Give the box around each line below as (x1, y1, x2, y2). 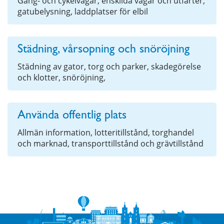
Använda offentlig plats (17, 110, 126, 123)
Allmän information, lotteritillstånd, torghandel (17, 127, 194, 138)
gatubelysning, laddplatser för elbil (17, 6, 148, 17)
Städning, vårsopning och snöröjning (17, 44, 189, 57)
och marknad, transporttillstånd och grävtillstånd (17, 138, 203, 149)
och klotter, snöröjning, (17, 72, 105, 83)
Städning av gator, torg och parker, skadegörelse (17, 61, 201, 72)
